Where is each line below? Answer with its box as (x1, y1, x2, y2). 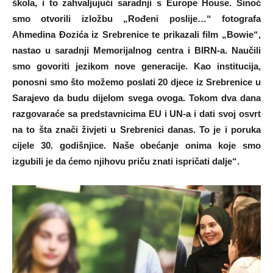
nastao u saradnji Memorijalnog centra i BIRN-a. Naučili (12, 44, 261, 55)
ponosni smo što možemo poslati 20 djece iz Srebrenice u (12, 76, 261, 87)
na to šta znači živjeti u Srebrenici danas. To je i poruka (12, 124, 261, 135)
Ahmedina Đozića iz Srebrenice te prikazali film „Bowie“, (12, 29, 261, 40)
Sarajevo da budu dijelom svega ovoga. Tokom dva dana (12, 92, 261, 103)
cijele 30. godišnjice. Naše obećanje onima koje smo (12, 140, 261, 151)
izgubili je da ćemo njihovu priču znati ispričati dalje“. (12, 155, 239, 166)
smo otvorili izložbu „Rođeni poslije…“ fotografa (12, 13, 261, 24)
